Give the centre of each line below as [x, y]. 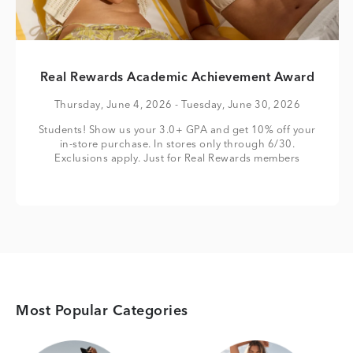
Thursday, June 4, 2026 [113, 105]
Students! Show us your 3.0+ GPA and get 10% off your [177, 130]
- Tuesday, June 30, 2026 [236, 105]
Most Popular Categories [102, 311]
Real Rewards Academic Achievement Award [177, 78]
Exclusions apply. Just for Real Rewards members [177, 159]
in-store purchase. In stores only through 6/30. [177, 145]
